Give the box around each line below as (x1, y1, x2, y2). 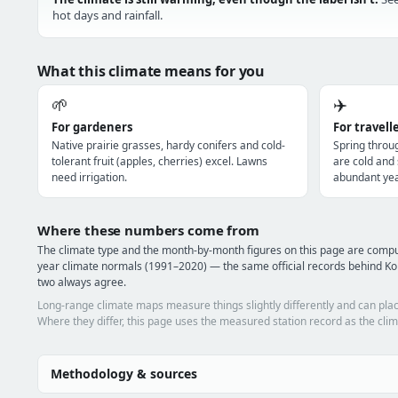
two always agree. (37, 275, 126, 290)
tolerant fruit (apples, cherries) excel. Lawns (52, 154, 267, 169)
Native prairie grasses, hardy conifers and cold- (52, 138, 285, 153)
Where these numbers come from (37, 221, 259, 239)
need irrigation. (52, 170, 127, 185)
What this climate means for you (37, 61, 266, 81)
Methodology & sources (51, 365, 197, 382)
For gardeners (52, 119, 132, 135)
